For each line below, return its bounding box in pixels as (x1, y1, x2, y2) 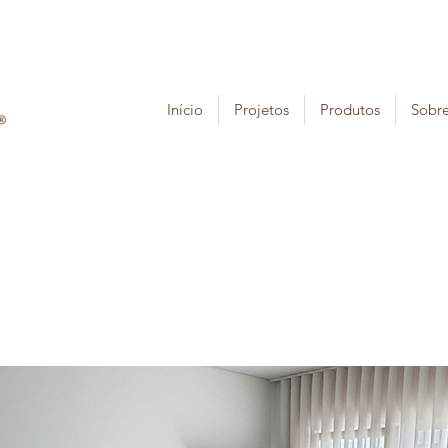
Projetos (234, 100, 289, 119)
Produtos (320, 100, 380, 119)
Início (167, 100, 203, 119)
